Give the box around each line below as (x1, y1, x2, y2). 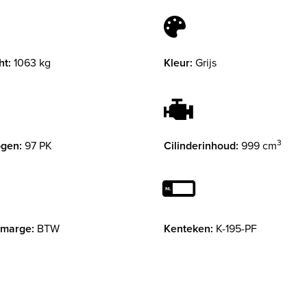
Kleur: (164, 55, 193, 71)
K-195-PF (216, 221, 257, 236)
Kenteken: (164, 221, 213, 237)
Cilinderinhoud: (164, 138, 238, 154)
